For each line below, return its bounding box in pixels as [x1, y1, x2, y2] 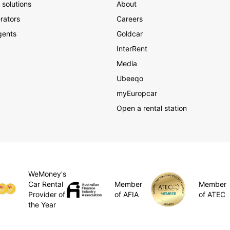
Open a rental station [116, 104, 187, 113]
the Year [28, 200, 56, 209]
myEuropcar [116, 89, 157, 98]
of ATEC [199, 190, 226, 199]
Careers [116, 14, 143, 24]
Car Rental [28, 180, 63, 189]
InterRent [116, 44, 147, 53]
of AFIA [114, 190, 139, 199]
